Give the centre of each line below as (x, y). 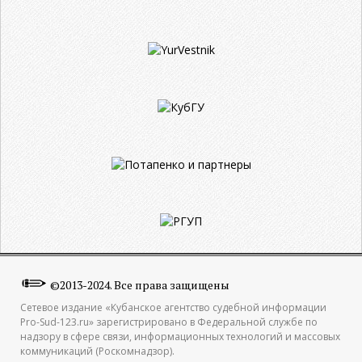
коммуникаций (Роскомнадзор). (97, 351)
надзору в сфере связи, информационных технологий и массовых (180, 337)
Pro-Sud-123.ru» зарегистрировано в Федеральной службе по (169, 322)
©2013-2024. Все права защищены (140, 285)
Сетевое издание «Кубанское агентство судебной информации (173, 308)
